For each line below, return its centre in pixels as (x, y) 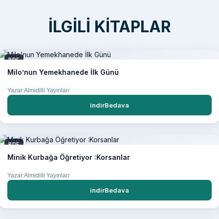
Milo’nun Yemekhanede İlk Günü (63, 72)
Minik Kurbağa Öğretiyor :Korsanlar (69, 157)
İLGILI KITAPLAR (109, 27)
